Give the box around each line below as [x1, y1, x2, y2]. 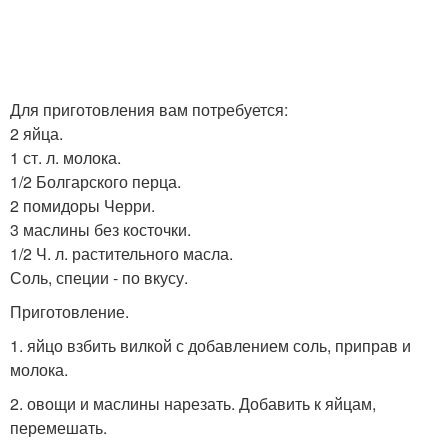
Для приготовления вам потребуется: [10, 98, 288, 121]
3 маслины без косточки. [10, 218, 191, 241]
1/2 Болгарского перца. [10, 170, 181, 193]
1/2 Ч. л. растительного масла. [10, 242, 233, 265]
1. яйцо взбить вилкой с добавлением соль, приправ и [10, 334, 411, 357]
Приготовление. [10, 300, 129, 323]
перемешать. [10, 416, 107, 439]
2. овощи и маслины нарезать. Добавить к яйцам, [10, 392, 376, 415]
